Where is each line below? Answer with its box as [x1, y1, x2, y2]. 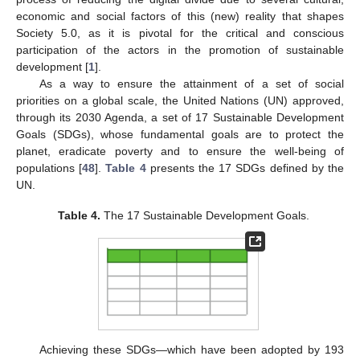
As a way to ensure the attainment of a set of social [39, 76, 344, 90]
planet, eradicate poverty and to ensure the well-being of [16, 144, 344, 157]
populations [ [16, 161, 83, 174]
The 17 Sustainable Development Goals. [100, 208, 309, 222]
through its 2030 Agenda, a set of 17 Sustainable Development [16, 110, 344, 124]
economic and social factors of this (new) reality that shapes [16, 9, 344, 22]
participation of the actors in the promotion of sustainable [16, 43, 344, 56]
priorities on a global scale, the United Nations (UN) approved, [16, 93, 344, 107]
